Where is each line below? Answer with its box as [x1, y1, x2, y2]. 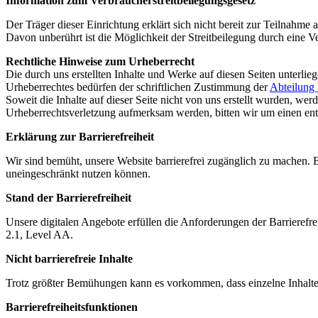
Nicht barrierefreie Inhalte [6, 253, 133, 265]
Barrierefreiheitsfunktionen [6, 301, 138, 314]
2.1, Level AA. [6, 229, 73, 241]
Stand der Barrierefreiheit [6, 192, 131, 204]
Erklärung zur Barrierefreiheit [6, 131, 154, 143]
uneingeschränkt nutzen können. [6, 168, 150, 180]
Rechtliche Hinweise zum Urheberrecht [6, 55, 194, 68]
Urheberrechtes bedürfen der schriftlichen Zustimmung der [6, 81, 270, 94]
